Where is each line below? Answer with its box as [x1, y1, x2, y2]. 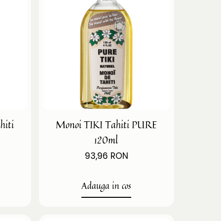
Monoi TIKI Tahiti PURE [56, 116, 157, 132]
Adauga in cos [81, 178, 132, 192]
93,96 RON [84, 149, 128, 162]
